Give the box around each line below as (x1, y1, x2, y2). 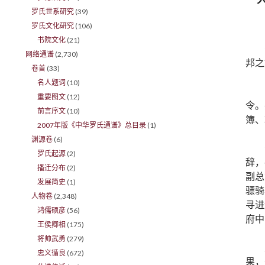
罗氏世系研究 (31, 7, 75, 16)
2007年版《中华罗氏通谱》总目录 (37, 121, 147, 130)
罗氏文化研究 (31, 21, 75, 30)
